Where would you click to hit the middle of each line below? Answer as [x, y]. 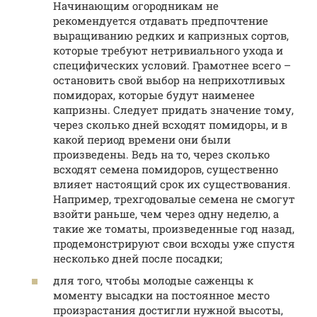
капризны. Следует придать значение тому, [173, 109]
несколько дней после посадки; [138, 258]
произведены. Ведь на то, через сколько [161, 154]
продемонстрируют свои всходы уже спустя [174, 243]
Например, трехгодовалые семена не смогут [174, 198]
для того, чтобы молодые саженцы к [153, 281]
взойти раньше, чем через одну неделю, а [166, 213]
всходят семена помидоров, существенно [166, 169]
